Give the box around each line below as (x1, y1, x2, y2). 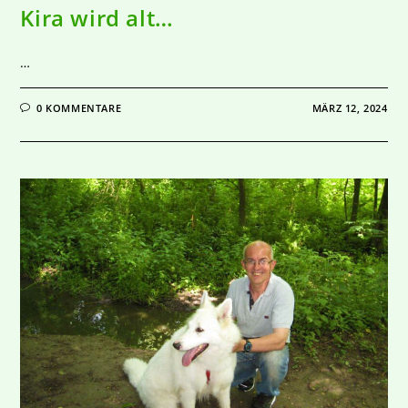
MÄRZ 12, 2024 (311, 100, 388, 115)
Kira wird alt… (20, 2, 174, 33)
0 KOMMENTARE (36, 100, 122, 115)
